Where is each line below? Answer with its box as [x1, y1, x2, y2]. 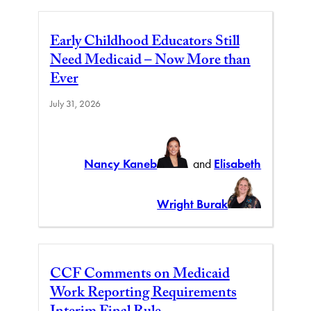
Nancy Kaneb [84, 155, 158, 171]
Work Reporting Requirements [49, 281, 237, 307]
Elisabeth [214, 155, 262, 171]
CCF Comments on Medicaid [49, 262, 230, 288]
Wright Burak [157, 196, 228, 212]
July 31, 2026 [49, 97, 101, 110]
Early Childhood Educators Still [49, 30, 239, 56]
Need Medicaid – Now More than [49, 49, 251, 74]
